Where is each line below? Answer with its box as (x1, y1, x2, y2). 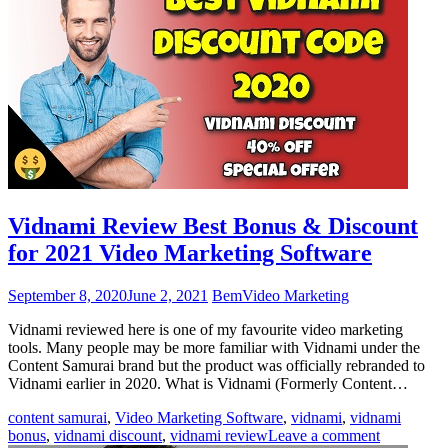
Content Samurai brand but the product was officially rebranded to (8, 356, 425, 374)
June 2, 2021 (127, 286, 208, 304)
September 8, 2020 (8, 286, 127, 304)
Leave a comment (268, 426, 380, 444)
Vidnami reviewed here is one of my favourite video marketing (8, 320, 403, 338)
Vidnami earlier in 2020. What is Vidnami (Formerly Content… (8, 374, 408, 392)
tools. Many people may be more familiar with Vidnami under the (8, 338, 420, 356)
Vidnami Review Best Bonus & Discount (8, 212, 418, 239)
